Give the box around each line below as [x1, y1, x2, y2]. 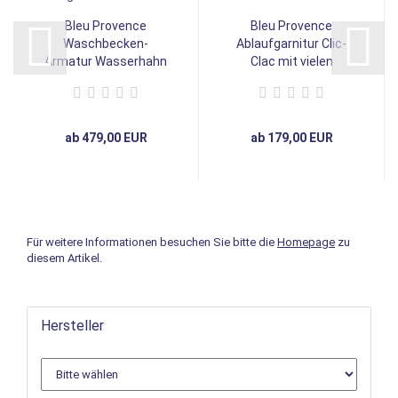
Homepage [277, 235, 335, 249]
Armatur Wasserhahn [44, 53, 167, 68]
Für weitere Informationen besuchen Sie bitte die [27, 235, 277, 249]
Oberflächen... [252, 71, 330, 86]
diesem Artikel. [27, 251, 102, 265]
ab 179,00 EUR [250, 130, 333, 145]
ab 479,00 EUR [64, 130, 147, 145]
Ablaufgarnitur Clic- [236, 36, 346, 51]
